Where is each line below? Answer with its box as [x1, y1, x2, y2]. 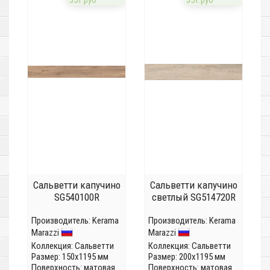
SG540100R [54, 191, 99, 204]
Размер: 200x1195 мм [148, 251, 225, 263]
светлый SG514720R [151, 191, 236, 204]
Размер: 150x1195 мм [31, 251, 108, 263]
